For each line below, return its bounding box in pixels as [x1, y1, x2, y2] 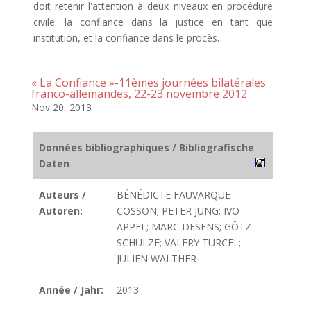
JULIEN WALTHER [117, 252, 196, 265]
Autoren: [39, 204, 83, 217]
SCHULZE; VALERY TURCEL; [117, 236, 241, 249]
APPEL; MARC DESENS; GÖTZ [117, 220, 251, 233]
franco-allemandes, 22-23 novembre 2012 [31, 86, 247, 101]
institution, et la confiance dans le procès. [33, 31, 219, 44]
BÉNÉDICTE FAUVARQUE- [117, 188, 234, 201]
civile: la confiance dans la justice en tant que [33, 15, 274, 28]
